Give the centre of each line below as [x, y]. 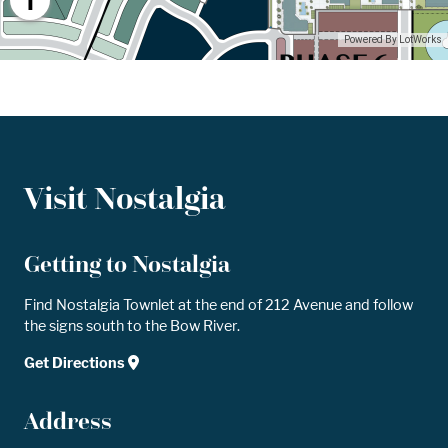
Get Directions [76, 363]
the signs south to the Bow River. [132, 325]
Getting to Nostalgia [127, 264]
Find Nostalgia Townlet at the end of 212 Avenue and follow [218, 304]
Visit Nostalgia [125, 199]
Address [68, 421]
